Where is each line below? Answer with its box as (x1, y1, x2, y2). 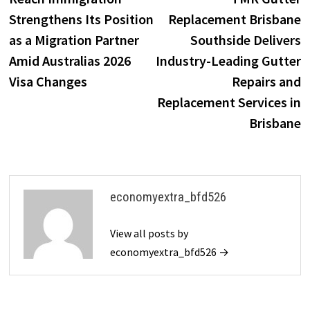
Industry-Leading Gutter (156, 51, 302, 69)
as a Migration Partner (8, 30, 139, 48)
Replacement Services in (157, 93, 302, 111)
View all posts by (109, 226, 188, 240)
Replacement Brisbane (168, 10, 302, 28)
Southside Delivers (190, 30, 302, 48)
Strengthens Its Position (8, 10, 154, 28)
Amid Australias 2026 (8, 51, 131, 69)
